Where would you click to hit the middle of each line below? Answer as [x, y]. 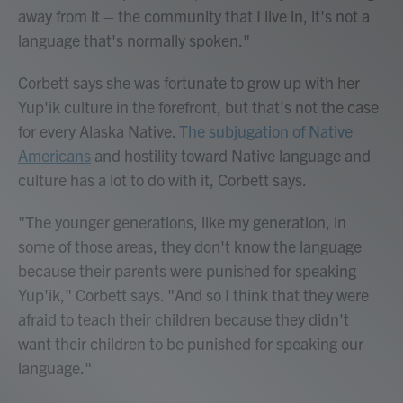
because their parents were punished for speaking [187, 270]
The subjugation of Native [266, 131]
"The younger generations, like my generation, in [182, 222]
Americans [54, 155]
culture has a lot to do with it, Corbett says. [162, 179]
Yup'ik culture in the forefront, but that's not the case [198, 107]
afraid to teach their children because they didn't [184, 319]
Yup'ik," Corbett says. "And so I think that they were [193, 295]
